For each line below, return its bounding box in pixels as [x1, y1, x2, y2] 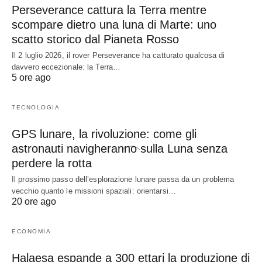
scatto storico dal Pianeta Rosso [12, 33, 179, 46]
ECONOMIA [12, 228, 51, 235]
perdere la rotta [12, 157, 92, 170]
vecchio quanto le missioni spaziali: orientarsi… [12, 187, 176, 196]
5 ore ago [12, 73, 51, 83]
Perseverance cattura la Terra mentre [12, 4, 206, 17]
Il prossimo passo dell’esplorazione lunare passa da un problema [12, 175, 235, 184]
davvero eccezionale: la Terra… [12, 63, 121, 72]
